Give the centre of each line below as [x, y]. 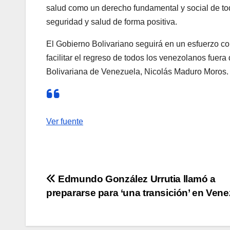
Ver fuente [65, 122]
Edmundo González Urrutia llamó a [136, 179]
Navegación [92, 183]
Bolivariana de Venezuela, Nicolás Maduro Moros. [137, 72]
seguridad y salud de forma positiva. [112, 22]
